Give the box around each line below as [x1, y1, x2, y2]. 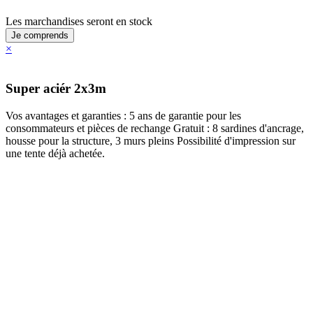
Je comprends [11, 30, 68, 41]
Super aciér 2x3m [6, 81, 106, 96]
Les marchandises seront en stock [6, 15, 152, 28]
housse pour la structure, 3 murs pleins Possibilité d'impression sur [6, 134, 296, 147]
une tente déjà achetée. [6, 147, 105, 159]
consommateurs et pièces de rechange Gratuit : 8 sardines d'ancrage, [6, 122, 304, 134]
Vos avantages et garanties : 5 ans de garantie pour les [6, 109, 241, 122]
